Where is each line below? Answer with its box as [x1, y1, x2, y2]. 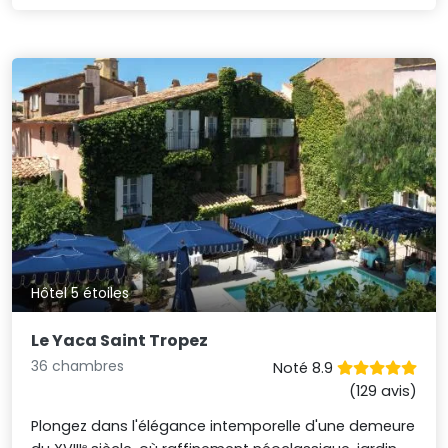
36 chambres [31, 356, 125, 377]
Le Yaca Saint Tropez [31, 329, 209, 353]
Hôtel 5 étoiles [31, 282, 130, 303]
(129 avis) [348, 381, 417, 402]
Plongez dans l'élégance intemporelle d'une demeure [31, 416, 416, 437]
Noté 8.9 [272, 358, 337, 379]
